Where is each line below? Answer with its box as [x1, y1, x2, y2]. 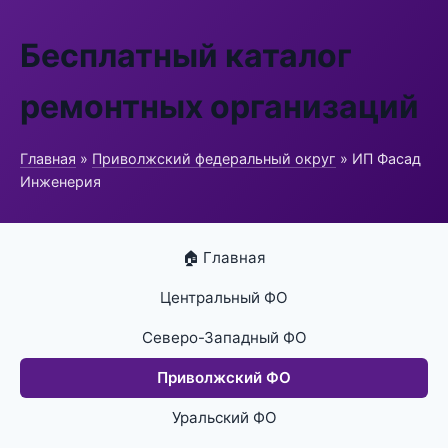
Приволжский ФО [157, 368, 291, 387]
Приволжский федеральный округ [92, 150, 336, 167]
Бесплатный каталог [20, 36, 352, 75]
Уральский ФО [171, 408, 277, 427]
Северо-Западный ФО [141, 328, 307, 347]
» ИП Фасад [336, 150, 421, 167]
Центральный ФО [160, 288, 288, 307]
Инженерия [20, 173, 101, 190]
